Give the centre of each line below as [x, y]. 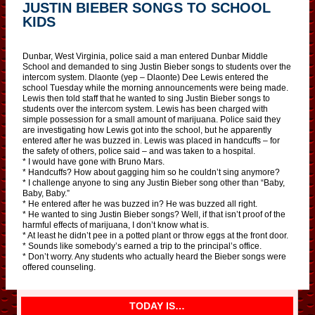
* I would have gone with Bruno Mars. [94, 161]
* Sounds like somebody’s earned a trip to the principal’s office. [142, 246]
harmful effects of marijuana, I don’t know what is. [116, 225]
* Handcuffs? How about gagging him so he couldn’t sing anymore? [151, 172]
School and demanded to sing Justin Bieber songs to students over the [157, 66]
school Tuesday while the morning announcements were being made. [155, 88]
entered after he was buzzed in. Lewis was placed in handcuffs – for [151, 140]
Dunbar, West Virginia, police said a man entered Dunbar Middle [145, 56]
